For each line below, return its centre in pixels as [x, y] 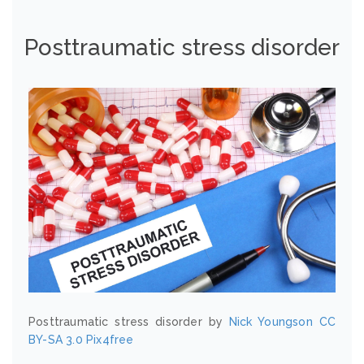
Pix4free [110, 339]
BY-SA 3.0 [56, 339]
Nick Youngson [271, 321]
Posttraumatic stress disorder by [129, 321]
